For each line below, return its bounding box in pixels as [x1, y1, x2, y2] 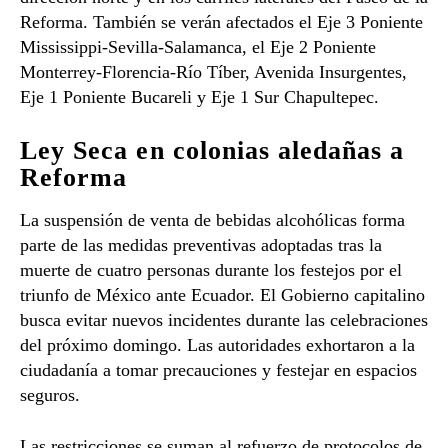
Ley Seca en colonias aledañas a [20, 136, 405, 166]
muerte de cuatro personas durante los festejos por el [20, 260, 402, 281]
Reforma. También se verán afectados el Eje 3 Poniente [20, 12, 423, 33]
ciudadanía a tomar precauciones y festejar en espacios [20, 360, 417, 381]
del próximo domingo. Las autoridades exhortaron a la [20, 335, 415, 356]
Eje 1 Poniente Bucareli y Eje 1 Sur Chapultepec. [20, 87, 379, 108]
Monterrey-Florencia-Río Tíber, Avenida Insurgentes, [20, 62, 407, 83]
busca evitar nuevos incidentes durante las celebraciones [20, 310, 428, 331]
